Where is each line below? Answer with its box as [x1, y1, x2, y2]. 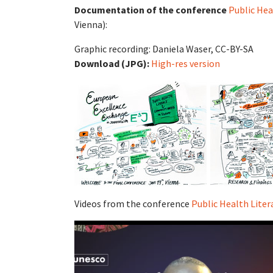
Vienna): [74, 18, 107, 30]
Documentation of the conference [74, 4, 229, 16]
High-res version [151, 57, 220, 69]
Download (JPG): [74, 57, 151, 69]
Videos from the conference [74, 197, 191, 210]
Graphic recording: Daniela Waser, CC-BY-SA [74, 43, 253, 55]
